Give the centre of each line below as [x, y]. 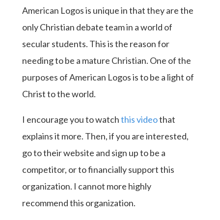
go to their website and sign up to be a [94, 152]
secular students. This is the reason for [96, 43]
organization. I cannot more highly [86, 186]
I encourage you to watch [71, 119]
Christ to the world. [59, 94]
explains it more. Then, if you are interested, [105, 136]
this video [139, 119]
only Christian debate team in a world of [97, 27]
